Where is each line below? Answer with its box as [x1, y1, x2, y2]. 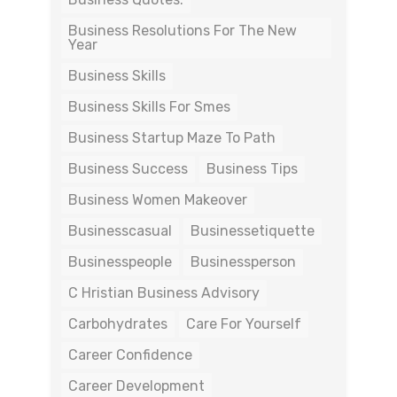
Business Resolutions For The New [68, 21, 297, 39]
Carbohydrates [68, 315, 167, 332]
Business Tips [206, 160, 298, 177]
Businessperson [191, 253, 296, 270]
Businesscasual [68, 222, 172, 239]
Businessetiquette [191, 222, 315, 239]
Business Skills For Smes [68, 97, 230, 115]
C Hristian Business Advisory [68, 284, 260, 301]
